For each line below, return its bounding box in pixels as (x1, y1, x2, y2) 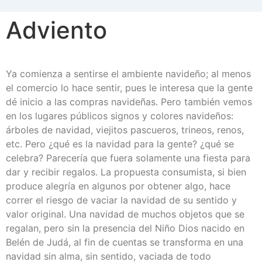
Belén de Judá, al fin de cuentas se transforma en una (6, 236, 243, 248)
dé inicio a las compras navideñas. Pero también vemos (6, 95, 252, 108)
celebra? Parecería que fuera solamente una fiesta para (6, 151, 250, 164)
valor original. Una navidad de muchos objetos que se (6, 208, 244, 220)
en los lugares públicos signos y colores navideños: (6, 109, 233, 122)
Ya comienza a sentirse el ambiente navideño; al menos (6, 67, 251, 80)
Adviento (6, 15, 107, 44)
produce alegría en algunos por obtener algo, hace (6, 180, 230, 192)
